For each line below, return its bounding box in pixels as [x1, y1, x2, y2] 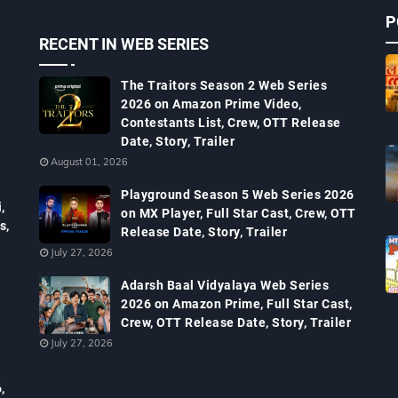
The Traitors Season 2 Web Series [121, 78, 327, 92]
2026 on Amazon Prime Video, [121, 97, 302, 111]
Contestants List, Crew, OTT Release [121, 115, 341, 130]
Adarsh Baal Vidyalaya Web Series [121, 278, 329, 292]
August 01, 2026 [51, 155, 128, 168]
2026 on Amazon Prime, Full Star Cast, [121, 297, 353, 311]
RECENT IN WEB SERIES [39, 35, 209, 53]
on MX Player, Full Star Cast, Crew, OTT [121, 206, 356, 220]
